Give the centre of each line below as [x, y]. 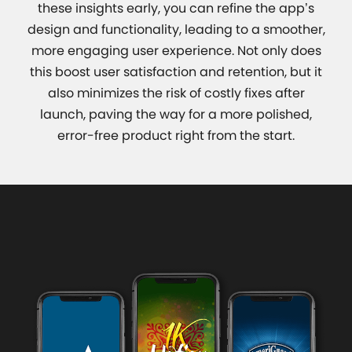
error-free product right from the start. [176, 136]
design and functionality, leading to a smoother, [176, 29]
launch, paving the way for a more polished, [176, 114]
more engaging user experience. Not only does [176, 51]
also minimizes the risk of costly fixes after [176, 93]
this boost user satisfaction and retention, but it [176, 72]
